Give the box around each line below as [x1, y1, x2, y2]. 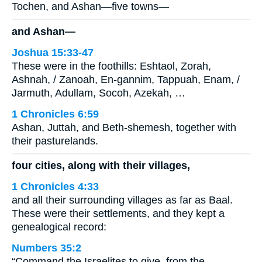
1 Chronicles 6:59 [12, 108, 99, 120]
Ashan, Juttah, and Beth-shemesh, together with [12, 121, 236, 133]
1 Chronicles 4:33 [12, 181, 99, 193]
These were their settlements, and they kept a [12, 208, 225, 220]
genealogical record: [12, 221, 106, 233]
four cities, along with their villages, [12, 160, 190, 172]
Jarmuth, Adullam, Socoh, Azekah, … [12, 87, 185, 99]
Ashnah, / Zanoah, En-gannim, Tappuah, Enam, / [12, 73, 240, 85]
